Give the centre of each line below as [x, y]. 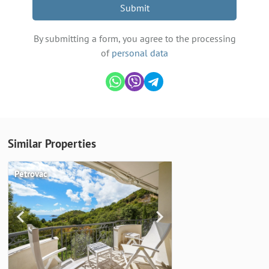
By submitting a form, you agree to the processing [134, 38]
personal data [140, 53]
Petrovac [31, 174]
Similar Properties [52, 143]
